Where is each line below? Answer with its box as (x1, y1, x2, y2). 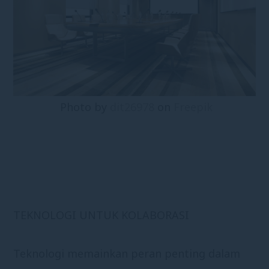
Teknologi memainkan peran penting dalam (13, 246, 241, 261)
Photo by (59, 100, 107, 115)
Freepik (173, 100, 213, 115)
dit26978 (106, 100, 154, 115)
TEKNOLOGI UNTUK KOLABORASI (13, 208, 190, 223)
